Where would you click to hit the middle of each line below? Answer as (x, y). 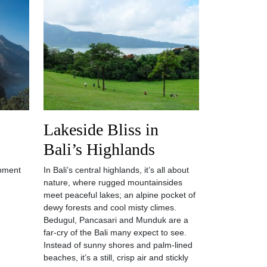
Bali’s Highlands (99, 149)
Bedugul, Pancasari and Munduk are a (116, 220)
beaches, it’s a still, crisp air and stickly (116, 257)
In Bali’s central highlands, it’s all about (116, 170)
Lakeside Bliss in (101, 130)
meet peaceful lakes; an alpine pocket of (119, 195)
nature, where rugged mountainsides (113, 182)
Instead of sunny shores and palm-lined (118, 245)
